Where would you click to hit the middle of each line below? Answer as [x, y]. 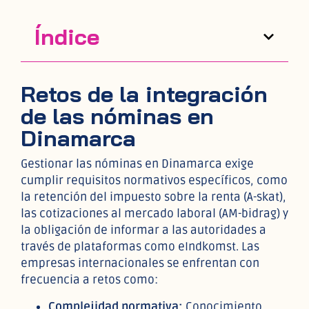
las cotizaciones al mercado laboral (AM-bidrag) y [154, 214]
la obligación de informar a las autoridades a [143, 230]
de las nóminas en [117, 116]
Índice [67, 37]
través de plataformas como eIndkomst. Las [140, 247]
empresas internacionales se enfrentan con [140, 263]
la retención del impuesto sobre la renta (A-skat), [153, 197]
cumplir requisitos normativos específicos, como [154, 181]
